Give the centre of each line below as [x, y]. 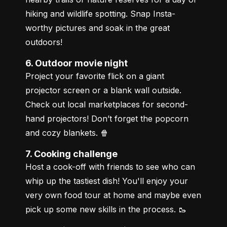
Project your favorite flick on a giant [95, 76]
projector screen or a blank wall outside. [103, 90]
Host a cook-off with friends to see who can [110, 166]
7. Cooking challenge [75, 154]
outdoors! [44, 42]
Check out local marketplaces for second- [107, 104]
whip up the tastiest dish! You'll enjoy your [107, 181]
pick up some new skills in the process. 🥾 [106, 209]
